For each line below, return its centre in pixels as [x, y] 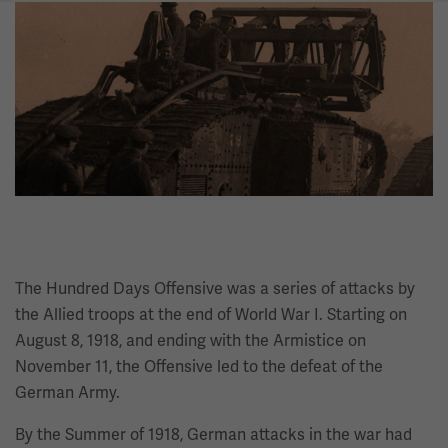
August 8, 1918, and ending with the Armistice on [190, 341]
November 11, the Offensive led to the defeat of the [199, 367]
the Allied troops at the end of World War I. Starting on [211, 315]
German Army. [67, 393]
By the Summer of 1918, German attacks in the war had [213, 435]
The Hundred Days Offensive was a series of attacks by [215, 289]
